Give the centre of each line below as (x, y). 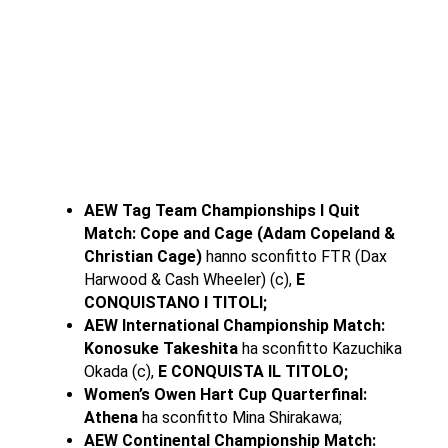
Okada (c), (120, 372)
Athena (110, 418)
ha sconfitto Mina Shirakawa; (239, 418)
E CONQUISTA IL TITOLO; (252, 372)
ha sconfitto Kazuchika (319, 349)
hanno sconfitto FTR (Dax (294, 257)
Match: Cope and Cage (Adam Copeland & (239, 234)
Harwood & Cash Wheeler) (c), (189, 280)
